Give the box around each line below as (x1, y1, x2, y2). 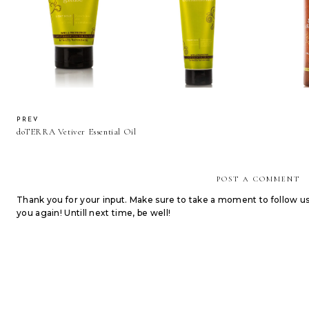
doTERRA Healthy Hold (28, 16, 122, 27)
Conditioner (175, 30, 219, 41)
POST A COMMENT (216, 174, 300, 183)
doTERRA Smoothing (157, 16, 237, 27)
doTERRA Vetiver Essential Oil (17, 126, 137, 137)
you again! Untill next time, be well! (17, 207, 171, 218)
